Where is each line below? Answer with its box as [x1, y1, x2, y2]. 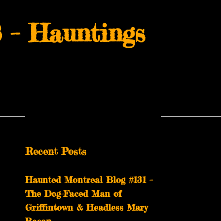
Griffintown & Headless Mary [25, 202, 147, 213]
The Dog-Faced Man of [25, 188, 121, 199]
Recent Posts [25, 145, 86, 157]
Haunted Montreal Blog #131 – [25, 174, 153, 185]
